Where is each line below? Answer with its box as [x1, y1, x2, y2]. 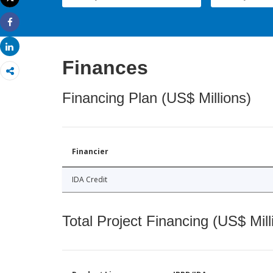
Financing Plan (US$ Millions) [62, 89, 251, 106]
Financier [72, 146, 108, 157]
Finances [62, 56, 148, 79]
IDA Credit [72, 174, 107, 185]
